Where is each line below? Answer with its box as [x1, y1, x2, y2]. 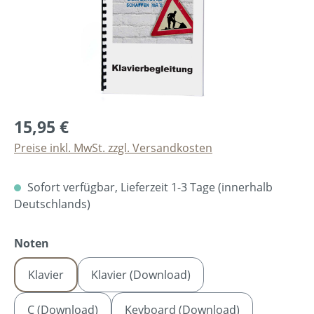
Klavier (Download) [91, 266, 191, 282]
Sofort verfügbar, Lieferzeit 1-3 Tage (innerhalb [25, 179, 273, 195]
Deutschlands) [14, 196, 90, 212]
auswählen [48, 234, 114, 250]
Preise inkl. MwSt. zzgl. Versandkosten [14, 139, 212, 156]
